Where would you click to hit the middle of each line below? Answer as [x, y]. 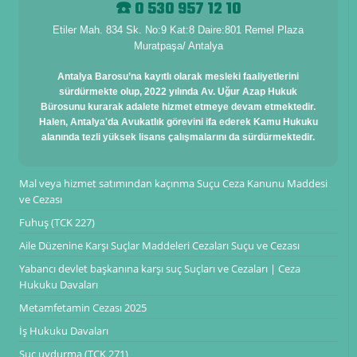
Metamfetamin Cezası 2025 [82, 307]
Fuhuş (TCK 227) [57, 222]
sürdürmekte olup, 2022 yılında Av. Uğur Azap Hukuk [178, 91]
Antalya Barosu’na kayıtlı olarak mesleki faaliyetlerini [178, 76]
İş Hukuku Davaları [63, 330]
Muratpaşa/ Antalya [178, 45]
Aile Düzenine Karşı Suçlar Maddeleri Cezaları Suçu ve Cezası [159, 245]
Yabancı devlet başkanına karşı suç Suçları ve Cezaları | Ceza [159, 268]
